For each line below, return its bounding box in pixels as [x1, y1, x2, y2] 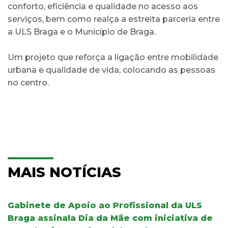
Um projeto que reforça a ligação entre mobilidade [8, 52, 218, 62]
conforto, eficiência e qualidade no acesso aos [8, 1, 198, 11]
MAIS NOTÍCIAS [8, 163, 121, 181]
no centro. [8, 77, 49, 88]
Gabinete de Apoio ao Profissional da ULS [8, 200, 202, 210]
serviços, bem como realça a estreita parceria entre [8, 14, 220, 24]
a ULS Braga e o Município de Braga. [8, 26, 156, 37]
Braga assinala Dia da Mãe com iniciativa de [8, 213, 213, 223]
